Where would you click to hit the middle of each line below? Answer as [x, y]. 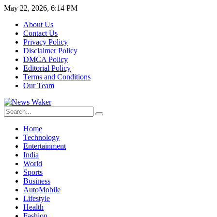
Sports [33, 172]
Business [37, 181]
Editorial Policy [47, 68]
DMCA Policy [46, 59]
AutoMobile [42, 190]
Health [33, 207]
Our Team [39, 85]
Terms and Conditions [57, 77]
